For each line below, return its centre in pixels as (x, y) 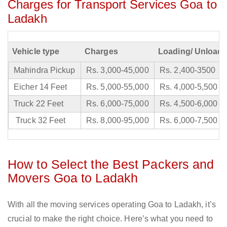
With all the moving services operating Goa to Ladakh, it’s (112, 205)
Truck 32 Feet (40, 121)
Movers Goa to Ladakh (73, 178)
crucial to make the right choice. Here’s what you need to (110, 219)
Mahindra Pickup (45, 70)
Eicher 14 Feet (41, 87)
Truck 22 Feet (39, 104)
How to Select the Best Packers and (111, 164)
